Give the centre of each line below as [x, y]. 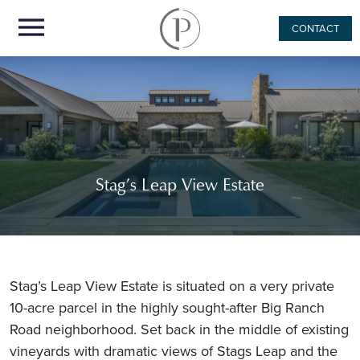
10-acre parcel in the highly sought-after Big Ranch [167, 308]
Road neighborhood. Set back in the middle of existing [179, 329]
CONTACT [315, 29]
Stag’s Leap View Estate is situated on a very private [172, 286]
